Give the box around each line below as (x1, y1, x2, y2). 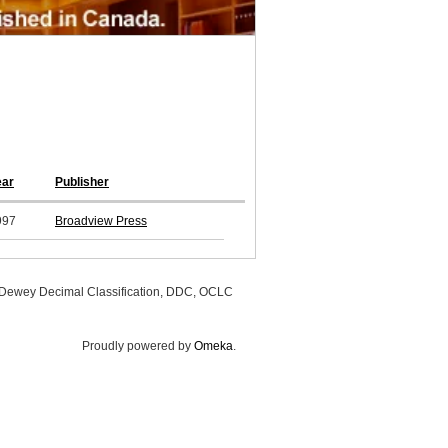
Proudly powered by (82, 339, 194, 354)
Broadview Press (55, 214, 147, 229)
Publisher (55, 175, 109, 190)
